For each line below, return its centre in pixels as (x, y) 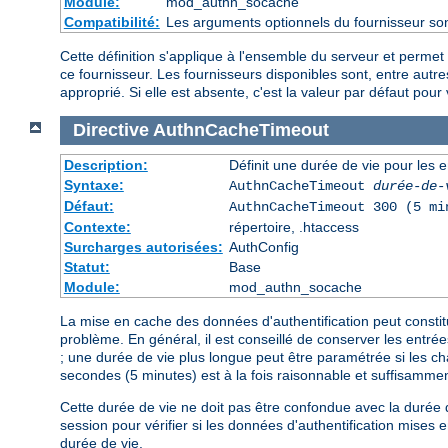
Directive (110, 129)
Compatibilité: (111, 22)
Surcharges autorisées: (143, 246)
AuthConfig (263, 246)
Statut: (86, 266)
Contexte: (97, 226)
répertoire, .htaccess (293, 226)
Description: (105, 164)
